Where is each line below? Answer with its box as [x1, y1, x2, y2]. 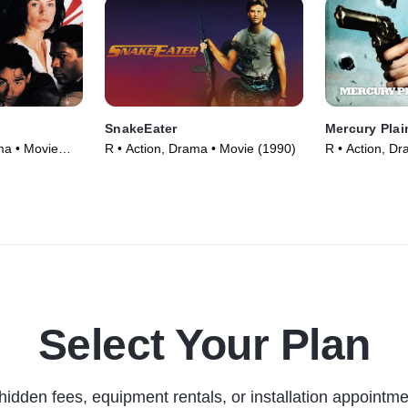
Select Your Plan [37, 321, 371, 370]
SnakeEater [105, 121, 178, 137]
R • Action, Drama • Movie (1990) [105, 141, 297, 157]
